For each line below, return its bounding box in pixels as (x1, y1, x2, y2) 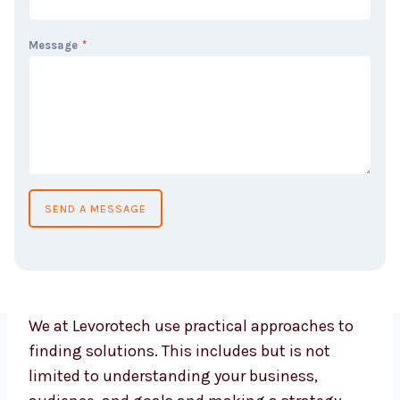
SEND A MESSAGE (37, 194, 140, 208)
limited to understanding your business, (29, 358, 318, 379)
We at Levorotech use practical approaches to (29, 308, 354, 329)
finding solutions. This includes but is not (29, 333, 330, 354)
